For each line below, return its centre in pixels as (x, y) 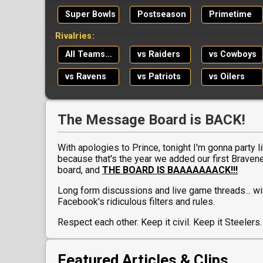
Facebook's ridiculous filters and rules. (136, 202)
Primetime (230, 15)
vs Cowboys (233, 55)
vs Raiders (159, 55)
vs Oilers (227, 77)
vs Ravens (86, 77)
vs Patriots (159, 77)
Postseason (161, 15)
